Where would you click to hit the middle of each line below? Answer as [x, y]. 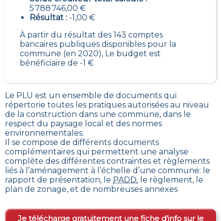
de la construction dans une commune [82, 114]
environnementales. [44, 133]
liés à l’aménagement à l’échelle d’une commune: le [108, 170]
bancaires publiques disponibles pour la [98, 44]
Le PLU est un [34, 95]
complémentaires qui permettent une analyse [97, 151]
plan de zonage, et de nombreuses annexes [91, 189]
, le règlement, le [170, 180]
